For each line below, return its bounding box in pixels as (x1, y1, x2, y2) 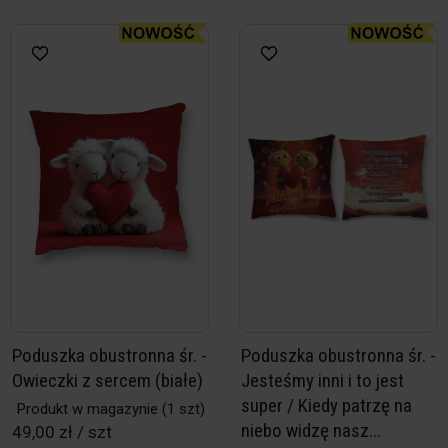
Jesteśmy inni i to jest (241, 369, 404, 392)
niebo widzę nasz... (241, 419, 381, 442)
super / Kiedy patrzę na (241, 394, 412, 417)
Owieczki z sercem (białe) (12, 369, 203, 392)
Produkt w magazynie (17, 400, 158, 418)
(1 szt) (158, 400, 205, 418)
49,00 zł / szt (12, 422, 112, 442)
